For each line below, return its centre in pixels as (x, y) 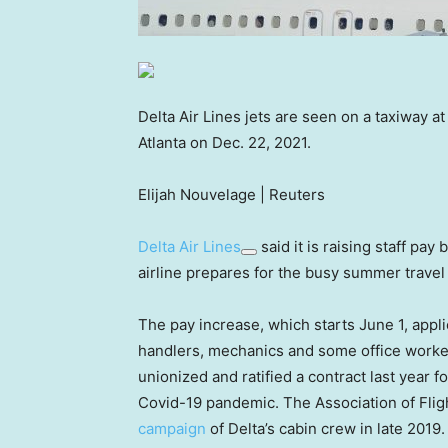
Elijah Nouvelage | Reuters (231, 195)
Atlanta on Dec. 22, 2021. (224, 143)
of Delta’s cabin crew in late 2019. (325, 429)
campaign (172, 429)
